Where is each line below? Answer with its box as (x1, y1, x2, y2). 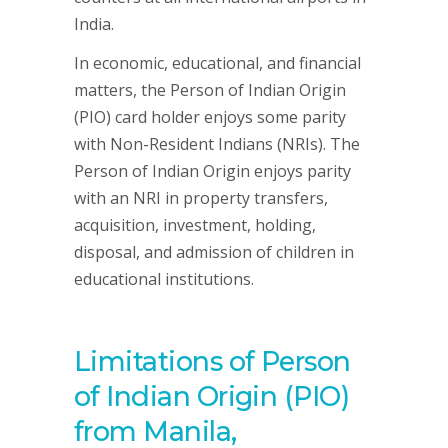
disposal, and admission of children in (74, 241, 354, 263)
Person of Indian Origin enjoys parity (74, 160, 351, 182)
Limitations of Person (74, 345, 351, 378)
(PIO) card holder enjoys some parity (74, 106, 346, 128)
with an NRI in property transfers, (74, 187, 328, 209)
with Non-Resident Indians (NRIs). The (74, 133, 360, 155)
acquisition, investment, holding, (74, 214, 316, 236)
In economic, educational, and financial (74, 52, 361, 74)
